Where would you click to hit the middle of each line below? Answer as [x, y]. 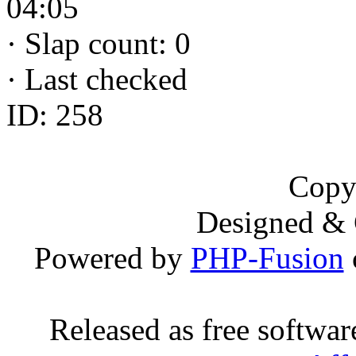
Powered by [112, 258]
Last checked [102, 79]
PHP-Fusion [267, 258]
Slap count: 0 [104, 43]
